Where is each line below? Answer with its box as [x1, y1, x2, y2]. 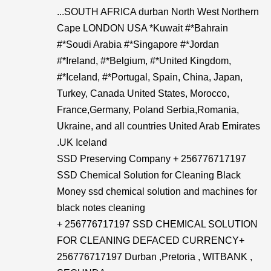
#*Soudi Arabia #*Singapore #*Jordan [57, 39, 219, 50]
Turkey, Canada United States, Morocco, [57, 88, 229, 99]
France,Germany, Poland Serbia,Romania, [57, 105, 239, 115]
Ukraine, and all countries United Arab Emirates [57, 121, 260, 131]
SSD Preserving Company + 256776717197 [57, 154, 246, 164]
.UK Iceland [57, 137, 107, 148]
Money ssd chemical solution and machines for [57, 186, 257, 197]
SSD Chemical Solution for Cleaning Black [57, 170, 241, 180]
